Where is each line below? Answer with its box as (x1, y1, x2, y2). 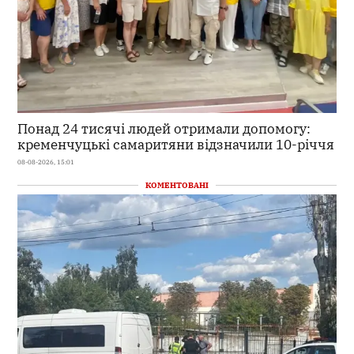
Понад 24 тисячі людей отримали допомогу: (17, 119, 311, 137)
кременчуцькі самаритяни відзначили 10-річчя (17, 134, 335, 153)
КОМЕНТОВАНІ (145, 179, 209, 190)
